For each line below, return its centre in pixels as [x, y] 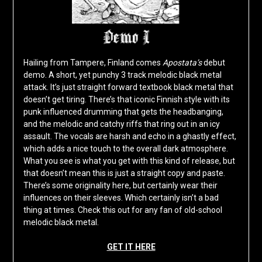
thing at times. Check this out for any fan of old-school [123, 210]
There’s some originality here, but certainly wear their [120, 186]
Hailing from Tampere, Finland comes [93, 63]
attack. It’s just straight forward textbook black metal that [128, 87]
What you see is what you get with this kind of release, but [129, 161]
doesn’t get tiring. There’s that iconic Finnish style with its [126, 100]
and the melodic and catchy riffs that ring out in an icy [121, 124]
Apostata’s [183, 63]
